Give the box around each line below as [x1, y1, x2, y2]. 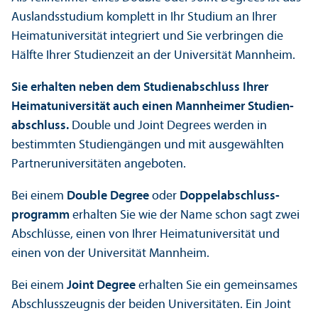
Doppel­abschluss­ [180, 190, 280, 204]
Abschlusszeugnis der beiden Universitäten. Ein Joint [11, 298, 291, 312]
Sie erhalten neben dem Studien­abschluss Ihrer [11, 81, 268, 95]
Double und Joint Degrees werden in [69, 119, 267, 133]
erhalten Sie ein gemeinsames [136, 279, 297, 293]
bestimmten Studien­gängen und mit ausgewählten [11, 138, 284, 153]
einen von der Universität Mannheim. [11, 247, 209, 261]
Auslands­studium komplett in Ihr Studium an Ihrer [11, 11, 277, 25]
